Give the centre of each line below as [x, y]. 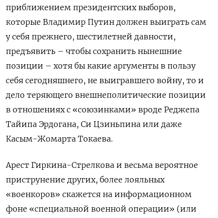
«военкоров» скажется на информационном [99, 194]
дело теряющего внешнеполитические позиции [106, 95]
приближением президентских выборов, [91, 7]
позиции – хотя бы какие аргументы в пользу [101, 65]
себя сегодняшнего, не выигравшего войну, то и [105, 80]
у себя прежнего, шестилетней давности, [91, 36]
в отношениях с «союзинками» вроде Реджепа [103, 109]
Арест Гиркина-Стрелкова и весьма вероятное [102, 165]
